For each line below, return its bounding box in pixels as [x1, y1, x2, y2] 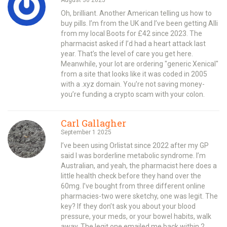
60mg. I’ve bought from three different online [61, 181, 205, 190]
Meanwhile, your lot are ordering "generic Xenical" [61, 59, 218, 68]
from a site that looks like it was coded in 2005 [61, 69, 207, 78]
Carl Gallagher [61, 117, 126, 129]
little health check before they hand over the [61, 171, 201, 180]
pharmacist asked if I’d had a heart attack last [61, 39, 206, 48]
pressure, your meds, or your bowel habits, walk [61, 212, 211, 220]
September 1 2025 [61, 128, 111, 136]
